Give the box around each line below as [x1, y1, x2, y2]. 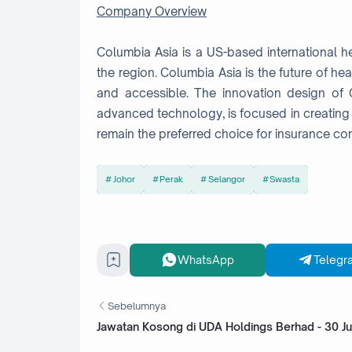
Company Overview [97, 3, 207, 19]
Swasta [269, 174, 300, 185]
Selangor [207, 174, 245, 185]
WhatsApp [178, 253, 234, 267]
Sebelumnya [108, 299, 166, 313]
